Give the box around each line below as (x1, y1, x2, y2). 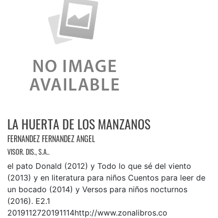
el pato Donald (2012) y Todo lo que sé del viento (7, 161, 191, 171)
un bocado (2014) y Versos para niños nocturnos (7, 184, 187, 194)
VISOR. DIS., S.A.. (7, 146, 50, 157)
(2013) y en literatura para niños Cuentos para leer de (7, 172, 205, 182)
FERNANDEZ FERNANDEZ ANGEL (7, 132, 95, 145)
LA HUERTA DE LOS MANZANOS (7, 114, 150, 133)
